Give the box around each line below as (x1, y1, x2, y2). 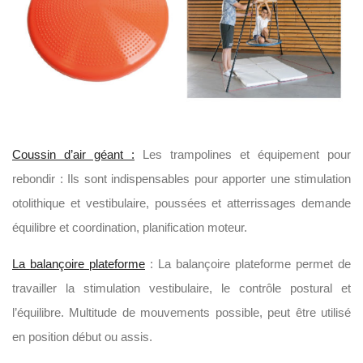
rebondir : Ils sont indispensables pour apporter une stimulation (12, 172, 351, 186)
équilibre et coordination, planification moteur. (12, 220, 247, 234)
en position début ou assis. (12, 330, 152, 344)
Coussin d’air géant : (12, 147, 135, 161)
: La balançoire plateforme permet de (145, 257, 351, 271)
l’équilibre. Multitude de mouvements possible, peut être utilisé (12, 305, 351, 319)
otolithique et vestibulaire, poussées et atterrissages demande (12, 196, 351, 210)
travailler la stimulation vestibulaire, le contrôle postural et (12, 281, 351, 295)
